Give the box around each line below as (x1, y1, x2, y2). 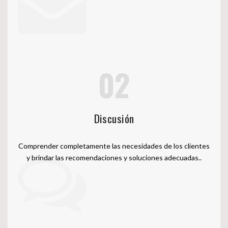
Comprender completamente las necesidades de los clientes (18, 146, 210, 155)
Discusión (94, 115, 134, 131)
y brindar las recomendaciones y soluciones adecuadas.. (26, 157, 202, 166)
